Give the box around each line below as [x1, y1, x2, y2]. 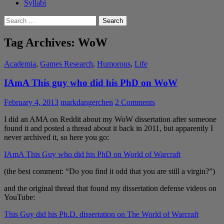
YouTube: [4, 193, 35, 202]
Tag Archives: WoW [4, 35, 107, 49]
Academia [4, 59, 36, 68]
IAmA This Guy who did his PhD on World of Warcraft [4, 150, 180, 159]
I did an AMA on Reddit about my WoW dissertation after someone [4, 115, 216, 124]
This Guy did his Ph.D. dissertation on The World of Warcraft [4, 210, 198, 219]
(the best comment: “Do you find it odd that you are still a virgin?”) [4, 167, 215, 176]
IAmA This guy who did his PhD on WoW [4, 77, 177, 88]
